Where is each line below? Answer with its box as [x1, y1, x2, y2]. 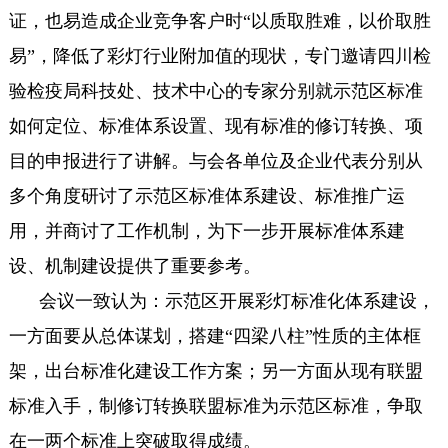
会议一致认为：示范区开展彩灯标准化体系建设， [38, 290, 435, 311]
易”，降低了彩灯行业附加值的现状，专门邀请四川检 [8, 45, 431, 66]
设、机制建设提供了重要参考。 [8, 255, 261, 276]
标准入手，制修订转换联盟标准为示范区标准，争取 [8, 395, 423, 416]
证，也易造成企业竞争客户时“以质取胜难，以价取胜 [8, 10, 431, 31]
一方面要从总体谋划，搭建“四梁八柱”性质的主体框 [8, 325, 421, 346]
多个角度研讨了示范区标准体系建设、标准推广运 [8, 185, 405, 206]
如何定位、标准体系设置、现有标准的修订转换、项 [8, 115, 423, 136]
